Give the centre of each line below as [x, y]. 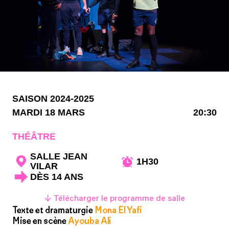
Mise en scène [39, 221]
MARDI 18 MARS [49, 113]
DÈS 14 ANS [57, 177]
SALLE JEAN [59, 157]
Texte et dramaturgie [53, 210]
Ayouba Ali [89, 221]
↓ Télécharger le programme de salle [114, 199]
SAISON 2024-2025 [53, 99]
